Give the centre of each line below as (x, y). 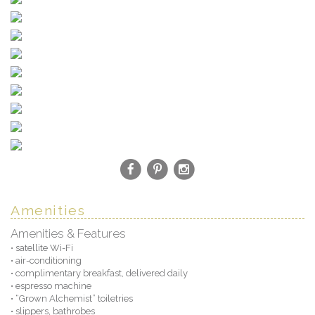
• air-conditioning (46, 260)
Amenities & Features (68, 233)
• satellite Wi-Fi (42, 247)
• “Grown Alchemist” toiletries (72, 298)
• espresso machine (51, 285)
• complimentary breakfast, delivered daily (99, 273)
